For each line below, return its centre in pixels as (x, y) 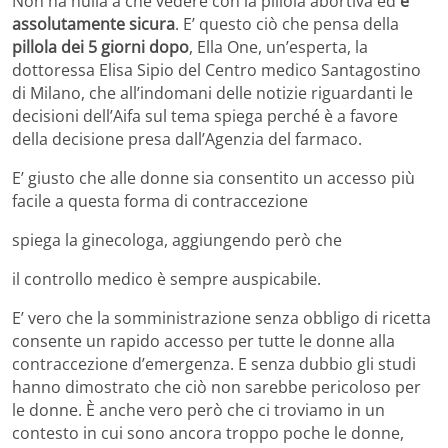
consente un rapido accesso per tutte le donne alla (203, 340)
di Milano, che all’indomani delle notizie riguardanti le (212, 92)
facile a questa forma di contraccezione (160, 200)
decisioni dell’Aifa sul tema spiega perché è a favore (205, 115)
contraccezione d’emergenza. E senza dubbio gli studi (214, 363)
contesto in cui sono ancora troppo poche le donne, (208, 432)
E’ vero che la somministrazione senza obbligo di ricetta (221, 317)
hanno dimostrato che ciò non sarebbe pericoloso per (216, 386)
